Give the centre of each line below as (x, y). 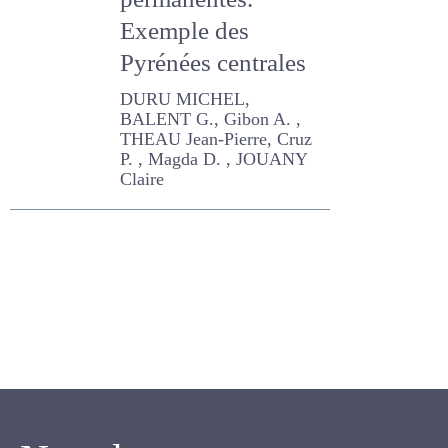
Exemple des (186, 71)
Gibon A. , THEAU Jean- (203, 160)
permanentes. (192, 39)
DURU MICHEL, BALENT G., (214, 140)
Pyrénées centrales (218, 103)
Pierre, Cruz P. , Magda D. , (211, 180)
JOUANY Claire (173, 200)
